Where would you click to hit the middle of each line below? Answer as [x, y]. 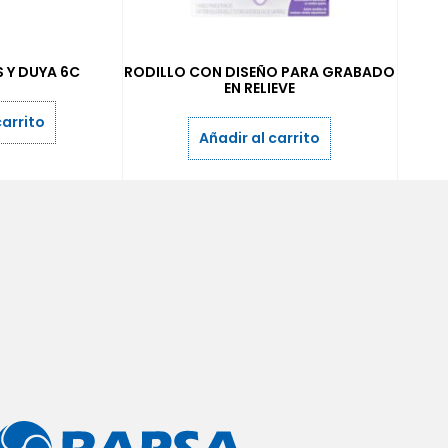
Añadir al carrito [260, 138]
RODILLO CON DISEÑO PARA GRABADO [260, 72]
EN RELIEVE [260, 88]
